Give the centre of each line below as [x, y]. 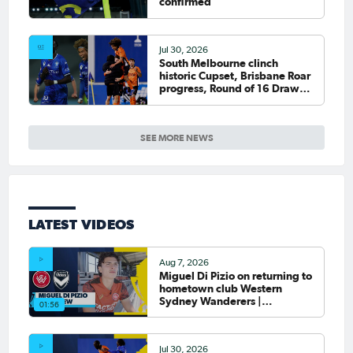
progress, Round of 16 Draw [229, 89]
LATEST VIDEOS [82, 225]
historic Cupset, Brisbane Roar [234, 76]
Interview [183, 313]
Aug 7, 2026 [184, 262]
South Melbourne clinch [218, 63]
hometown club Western [220, 288]
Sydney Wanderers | [210, 301]
